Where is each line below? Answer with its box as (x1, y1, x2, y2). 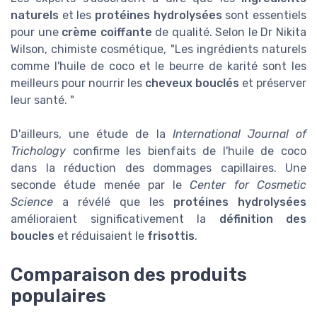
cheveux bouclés (145, 76, 239, 91)
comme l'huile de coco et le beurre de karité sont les (11, 59, 306, 74)
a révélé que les (53, 195, 173, 209)
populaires (11, 284, 106, 306)
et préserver (239, 76, 306, 91)
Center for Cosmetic (190, 178, 307, 192)
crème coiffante (62, 25, 152, 40)
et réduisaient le (54, 229, 147, 243)
